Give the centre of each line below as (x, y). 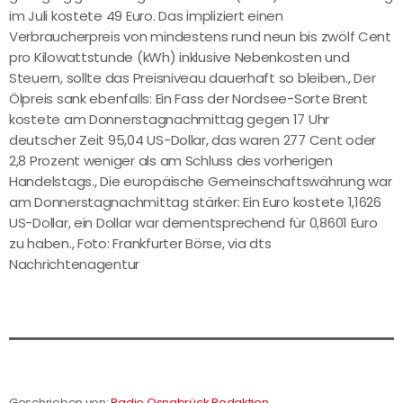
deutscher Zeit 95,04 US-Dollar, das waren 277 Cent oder (193, 140)
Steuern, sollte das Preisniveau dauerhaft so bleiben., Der (193, 78)
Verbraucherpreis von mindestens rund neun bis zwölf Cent (200, 37)
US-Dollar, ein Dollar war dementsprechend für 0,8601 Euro (193, 223)
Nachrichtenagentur (75, 264)
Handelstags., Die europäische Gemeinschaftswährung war (201, 182)
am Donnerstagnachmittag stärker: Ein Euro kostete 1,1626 (195, 202)
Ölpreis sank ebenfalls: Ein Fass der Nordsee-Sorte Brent (188, 99)
